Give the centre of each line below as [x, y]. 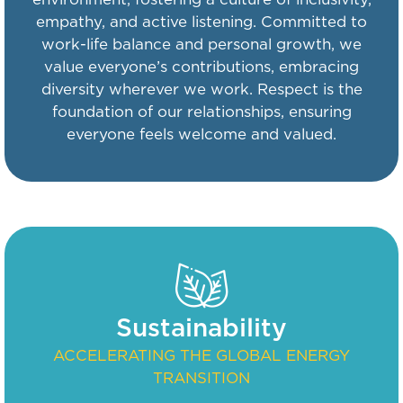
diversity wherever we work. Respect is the [201, 90]
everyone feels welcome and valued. [201, 135]
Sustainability [201, 330]
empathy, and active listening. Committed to [201, 22]
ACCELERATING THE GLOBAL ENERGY [201, 356]
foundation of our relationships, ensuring [201, 112]
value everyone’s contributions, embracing [201, 67]
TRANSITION [201, 379]
